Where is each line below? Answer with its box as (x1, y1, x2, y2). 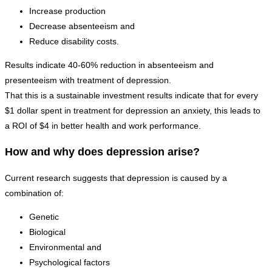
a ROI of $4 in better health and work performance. (5, 121, 201, 131)
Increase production (29, 6, 106, 16)
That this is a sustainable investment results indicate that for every (5, 90, 258, 101)
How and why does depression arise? (5, 146, 200, 158)
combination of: (5, 188, 64, 199)
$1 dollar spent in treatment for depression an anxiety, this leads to (5, 106, 260, 116)
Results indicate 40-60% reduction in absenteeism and (5, 60, 214, 70)
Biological (29, 227, 66, 237)
